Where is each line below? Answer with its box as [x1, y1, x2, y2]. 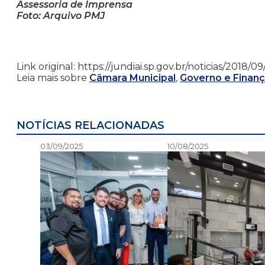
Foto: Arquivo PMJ [17, 10, 105, 22]
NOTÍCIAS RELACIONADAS [17, 119, 164, 132]
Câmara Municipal [89, 72, 176, 84]
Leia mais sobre [17, 72, 89, 84]
